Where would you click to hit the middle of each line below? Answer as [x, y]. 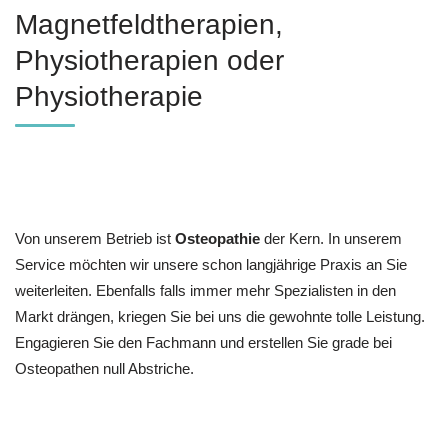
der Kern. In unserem [331, 238]
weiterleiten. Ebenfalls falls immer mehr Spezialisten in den [205, 290]
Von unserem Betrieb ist [95, 238]
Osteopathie [217, 238]
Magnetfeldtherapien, [149, 25]
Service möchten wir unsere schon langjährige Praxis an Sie [211, 264]
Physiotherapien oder [149, 61]
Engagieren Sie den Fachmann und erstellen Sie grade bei [203, 342]
